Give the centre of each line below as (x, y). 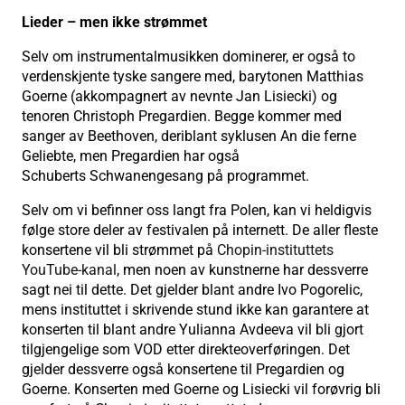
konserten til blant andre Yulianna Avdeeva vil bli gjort (193, 329)
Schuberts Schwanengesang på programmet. (165, 175)
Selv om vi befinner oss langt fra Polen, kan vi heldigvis (197, 210)
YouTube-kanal (69, 269)
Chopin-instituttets (275, 250)
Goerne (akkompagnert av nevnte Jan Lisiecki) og (179, 96)
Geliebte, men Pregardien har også (131, 155)
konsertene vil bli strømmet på (119, 250)
